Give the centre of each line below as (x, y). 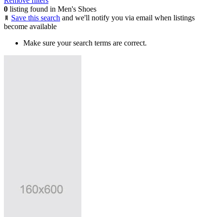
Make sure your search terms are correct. (85, 43)
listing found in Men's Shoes (52, 9)
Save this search (36, 18)
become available (30, 27)
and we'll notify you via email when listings (128, 18)
